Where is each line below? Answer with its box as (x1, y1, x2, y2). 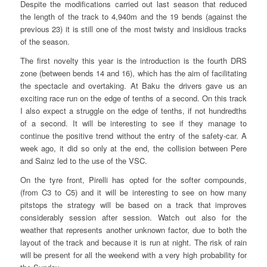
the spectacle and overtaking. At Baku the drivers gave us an (20, 80, 247, 92)
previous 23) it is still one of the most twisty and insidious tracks (20, 23, 247, 35)
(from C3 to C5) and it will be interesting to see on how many (20, 187, 247, 198)
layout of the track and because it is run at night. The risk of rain (20, 237, 247, 249)
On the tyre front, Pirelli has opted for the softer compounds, (20, 174, 247, 186)
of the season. (20, 36, 70, 48)
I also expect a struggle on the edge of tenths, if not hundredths (20, 105, 247, 117)
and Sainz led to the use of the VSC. (20, 155, 147, 167)
